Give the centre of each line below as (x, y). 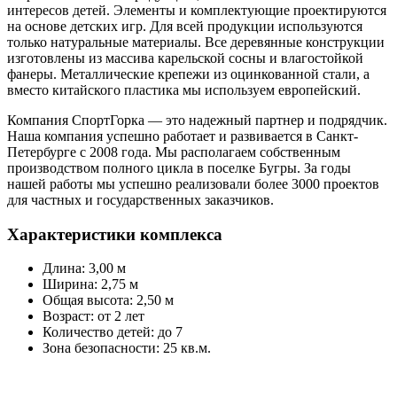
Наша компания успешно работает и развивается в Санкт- (183, 136)
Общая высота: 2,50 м (108, 300)
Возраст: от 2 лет (93, 316)
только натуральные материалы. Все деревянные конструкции (196, 42)
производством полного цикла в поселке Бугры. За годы (179, 167)
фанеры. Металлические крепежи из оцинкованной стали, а (188, 74)
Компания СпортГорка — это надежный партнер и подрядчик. (197, 120)
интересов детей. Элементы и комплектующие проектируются (197, 10)
